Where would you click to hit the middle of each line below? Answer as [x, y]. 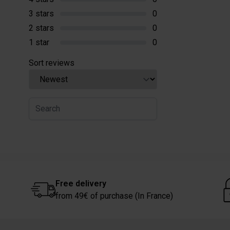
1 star [39, 42]
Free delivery [81, 183]
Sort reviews [52, 63]
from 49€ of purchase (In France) [114, 196]
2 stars [41, 28]
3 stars [41, 13]
